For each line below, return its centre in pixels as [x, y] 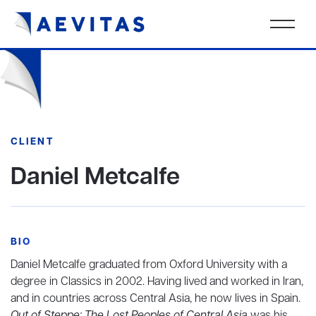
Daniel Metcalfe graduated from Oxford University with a [149, 265]
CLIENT [32, 142]
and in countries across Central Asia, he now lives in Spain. [156, 299]
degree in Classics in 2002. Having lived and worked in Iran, [157, 282]
